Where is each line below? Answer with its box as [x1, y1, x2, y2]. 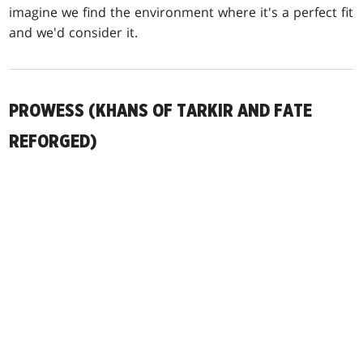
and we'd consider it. [9, 23, 139, 41]
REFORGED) [9, 131, 98, 152]
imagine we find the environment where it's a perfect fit [9, 2, 354, 21]
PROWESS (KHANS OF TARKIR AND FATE [9, 100, 313, 121]
